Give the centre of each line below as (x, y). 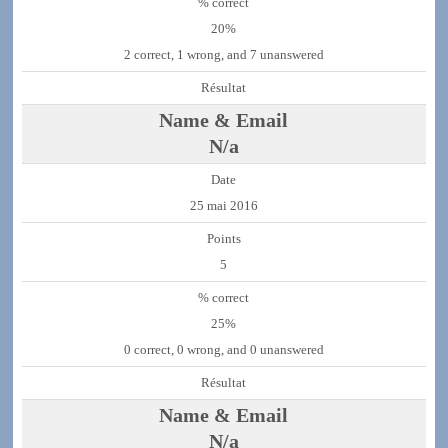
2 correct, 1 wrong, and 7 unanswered (223, 55)
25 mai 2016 (223, 206)
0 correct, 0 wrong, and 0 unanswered (223, 350)
